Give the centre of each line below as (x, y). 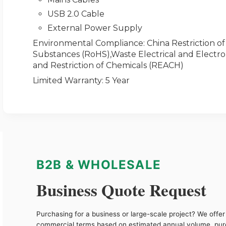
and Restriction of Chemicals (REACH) (108, 66)
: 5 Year (116, 81)
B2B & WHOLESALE (99, 165)
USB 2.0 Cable (76, 14)
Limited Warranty (67, 81)
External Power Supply (95, 28)
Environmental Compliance (88, 43)
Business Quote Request (121, 190)
